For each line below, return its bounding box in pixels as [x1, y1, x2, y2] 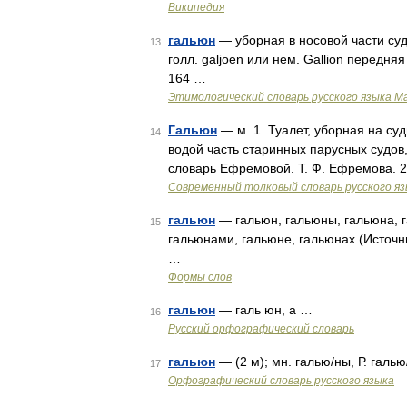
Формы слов [168, 271, 232, 283]
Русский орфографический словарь [168, 323, 354, 335]
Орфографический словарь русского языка [168, 374, 394, 387]
